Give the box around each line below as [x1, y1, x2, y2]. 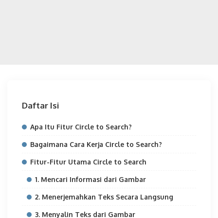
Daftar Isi [22, 100, 59, 110]
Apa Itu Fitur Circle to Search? [30, 123, 132, 131]
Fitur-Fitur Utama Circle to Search [30, 158, 146, 166]
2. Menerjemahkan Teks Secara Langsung [35, 193, 173, 201]
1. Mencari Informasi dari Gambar [35, 175, 146, 183]
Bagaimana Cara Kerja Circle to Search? [30, 140, 162, 148]
